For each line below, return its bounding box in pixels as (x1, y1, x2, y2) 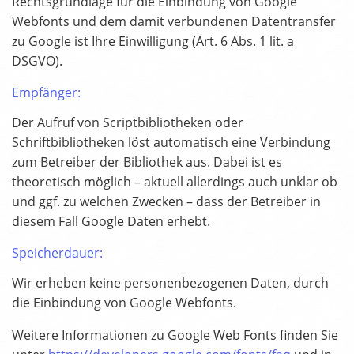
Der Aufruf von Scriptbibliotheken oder (12, 114, 243, 132)
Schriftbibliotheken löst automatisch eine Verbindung (12, 134, 330, 152)
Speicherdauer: (12, 244, 103, 262)
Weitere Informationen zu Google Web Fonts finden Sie (12, 326, 338, 345)
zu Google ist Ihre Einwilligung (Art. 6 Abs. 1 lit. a (12, 32, 294, 51)
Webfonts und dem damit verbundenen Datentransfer (12, 13, 336, 31)
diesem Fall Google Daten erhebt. (12, 213, 210, 231)
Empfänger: (12, 84, 81, 102)
